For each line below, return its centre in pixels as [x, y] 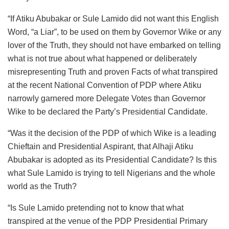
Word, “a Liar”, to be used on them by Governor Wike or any [114, 32]
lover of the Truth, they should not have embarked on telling [114, 45]
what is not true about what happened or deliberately [102, 59]
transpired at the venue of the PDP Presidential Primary [108, 221]
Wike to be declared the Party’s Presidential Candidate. [108, 112]
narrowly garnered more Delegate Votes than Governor [107, 99]
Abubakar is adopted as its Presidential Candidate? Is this [112, 160]
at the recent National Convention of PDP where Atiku [105, 85]
